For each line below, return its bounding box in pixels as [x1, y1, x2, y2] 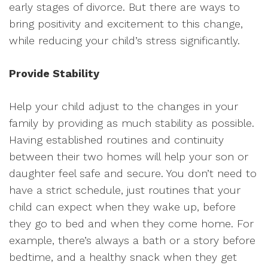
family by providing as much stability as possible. [9, 117, 254, 129]
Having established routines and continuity [9, 133, 224, 146]
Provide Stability [9, 67, 99, 80]
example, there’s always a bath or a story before [9, 234, 255, 246]
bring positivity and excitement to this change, [9, 17, 243, 30]
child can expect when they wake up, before [9, 200, 236, 213]
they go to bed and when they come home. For [9, 217, 254, 230]
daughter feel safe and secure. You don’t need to [9, 167, 257, 179]
